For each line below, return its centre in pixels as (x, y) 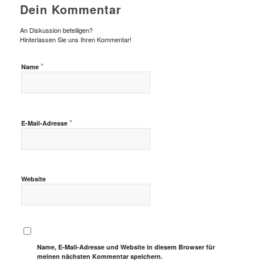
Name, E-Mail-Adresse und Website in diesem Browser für (126, 247)
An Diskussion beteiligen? (56, 30)
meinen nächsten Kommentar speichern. (100, 257)
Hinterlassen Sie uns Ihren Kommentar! (75, 40)
